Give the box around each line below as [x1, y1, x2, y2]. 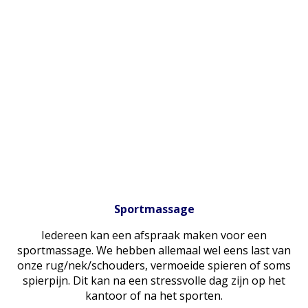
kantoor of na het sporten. [85, 288, 223, 304]
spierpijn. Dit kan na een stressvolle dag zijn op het [23, 273, 285, 289]
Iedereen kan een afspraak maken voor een [41, 228, 267, 243]
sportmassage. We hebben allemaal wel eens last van [17, 243, 291, 258]
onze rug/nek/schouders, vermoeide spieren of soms [17, 258, 291, 274]
